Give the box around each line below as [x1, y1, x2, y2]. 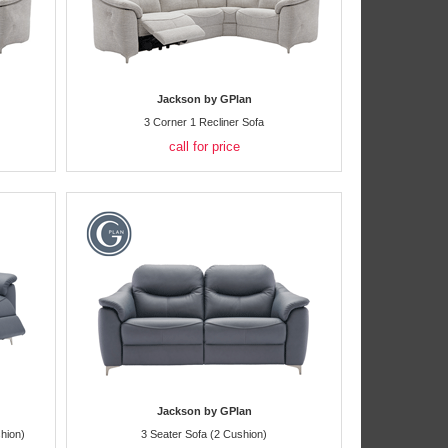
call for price [168, 139, 240, 154]
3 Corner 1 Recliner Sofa [144, 116, 264, 128]
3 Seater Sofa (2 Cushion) [141, 428, 267, 440]
